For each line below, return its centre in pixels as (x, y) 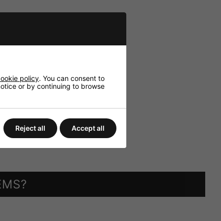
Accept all (88, 128)
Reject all (30, 128)
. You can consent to (72, 78)
